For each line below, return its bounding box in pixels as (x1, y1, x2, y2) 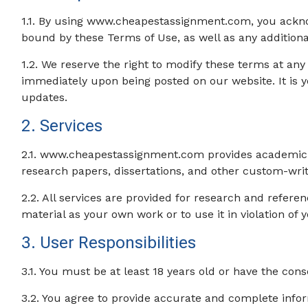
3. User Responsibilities (21, 233, 197, 252)
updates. (21, 91, 68, 104)
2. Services (21, 116, 103, 135)
